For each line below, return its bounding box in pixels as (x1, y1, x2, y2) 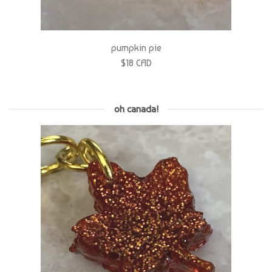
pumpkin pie (110, 19, 161, 32)
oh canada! (114, 81, 158, 93)
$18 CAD (120, 35, 152, 47)
